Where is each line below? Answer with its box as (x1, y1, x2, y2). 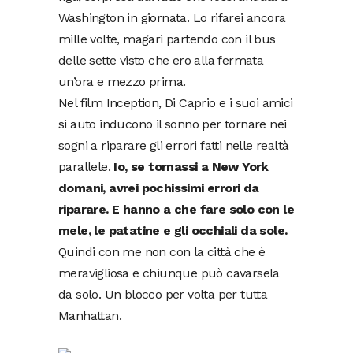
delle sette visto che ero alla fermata (58, 52, 264, 68)
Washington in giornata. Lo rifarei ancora (58, 9, 286, 25)
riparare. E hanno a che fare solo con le (58, 201, 294, 217)
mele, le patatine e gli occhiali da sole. (58, 222, 288, 238)
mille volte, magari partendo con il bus (58, 31, 276, 46)
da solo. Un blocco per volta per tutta (58, 286, 268, 302)
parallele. (58, 158, 114, 174)
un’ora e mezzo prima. (58, 73, 186, 89)
